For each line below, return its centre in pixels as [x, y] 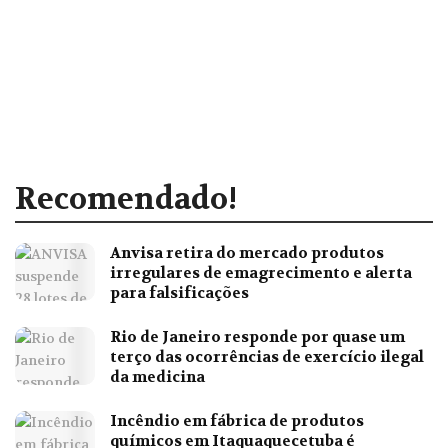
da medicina [157, 377]
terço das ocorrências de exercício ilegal [267, 357]
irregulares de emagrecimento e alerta [261, 273]
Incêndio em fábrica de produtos [237, 421]
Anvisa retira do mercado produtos [247, 253]
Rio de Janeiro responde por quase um [257, 337]
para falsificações [179, 293]
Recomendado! [126, 200]
